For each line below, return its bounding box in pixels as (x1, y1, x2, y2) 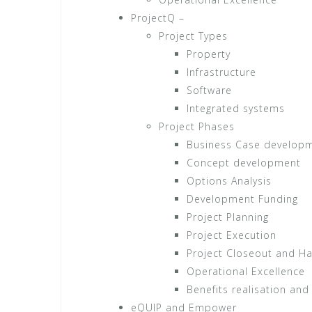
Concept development (187, 155, 301, 169)
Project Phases (159, 119, 235, 133)
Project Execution (187, 228, 276, 242)
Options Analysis (187, 173, 272, 187)
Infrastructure (187, 65, 256, 79)
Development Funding (187, 192, 298, 205)
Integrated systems (187, 101, 285, 115)
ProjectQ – (131, 10, 185, 24)
